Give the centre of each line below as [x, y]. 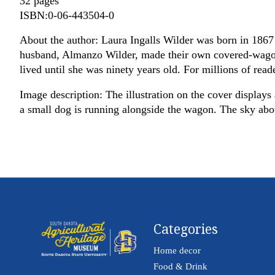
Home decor [177, 250]
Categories [185, 230]
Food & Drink [180, 266]
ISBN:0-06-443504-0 [67, 15]
